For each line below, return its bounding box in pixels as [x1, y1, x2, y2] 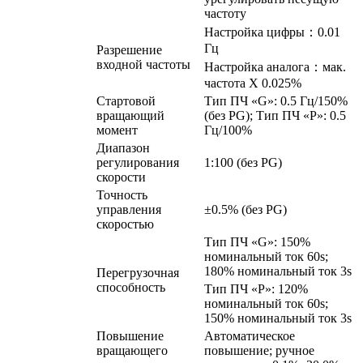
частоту [204, 6, 246, 21]
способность [96, 280, 165, 295]
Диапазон [96, 141, 150, 156]
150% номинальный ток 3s [204, 311, 352, 326]
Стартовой [96, 94, 156, 109]
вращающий [96, 109, 164, 123]
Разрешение [96, 43, 162, 58]
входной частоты [96, 58, 190, 72]
